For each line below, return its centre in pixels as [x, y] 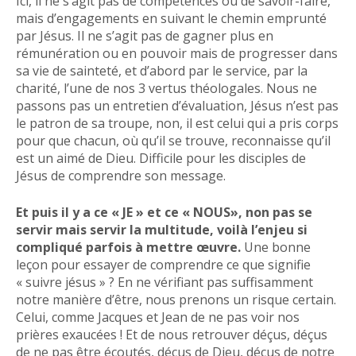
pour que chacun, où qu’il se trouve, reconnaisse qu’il [173, 140]
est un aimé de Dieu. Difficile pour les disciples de [161, 158]
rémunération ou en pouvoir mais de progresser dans [177, 53]
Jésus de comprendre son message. [121, 175]
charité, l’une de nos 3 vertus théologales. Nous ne [166, 88]
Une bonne [277, 247]
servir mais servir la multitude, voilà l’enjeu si [162, 229]
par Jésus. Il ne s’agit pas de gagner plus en [145, 35]
